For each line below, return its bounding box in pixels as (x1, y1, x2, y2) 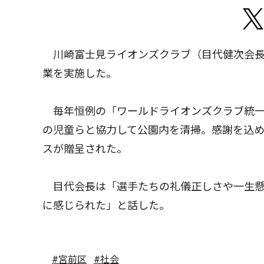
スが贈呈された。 (42, 143, 127, 156)
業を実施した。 (42, 67, 117, 80)
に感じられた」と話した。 (42, 199, 170, 212)
